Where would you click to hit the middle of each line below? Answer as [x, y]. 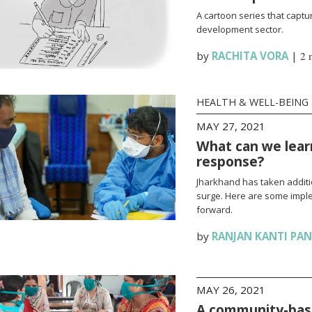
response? [230, 161]
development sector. [240, 29]
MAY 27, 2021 [231, 126]
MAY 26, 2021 [231, 290]
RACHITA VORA [250, 56]
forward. [214, 210]
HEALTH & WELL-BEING [252, 102]
